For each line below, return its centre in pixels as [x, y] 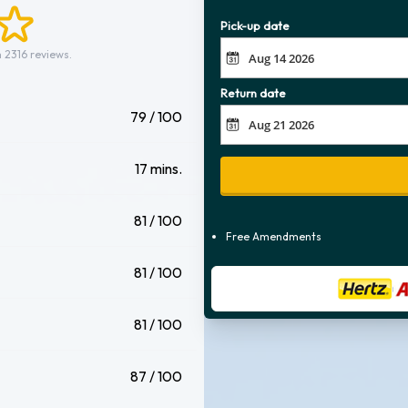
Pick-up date [255, 26]
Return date [254, 92]
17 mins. [158, 168]
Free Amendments [274, 236]
